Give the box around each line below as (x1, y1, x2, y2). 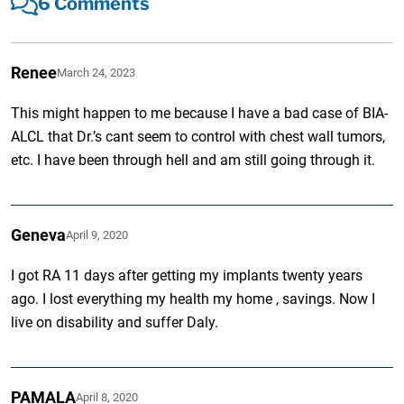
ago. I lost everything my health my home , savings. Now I (11, 289, 376, 308)
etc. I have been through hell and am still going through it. (11, 151, 376, 169)
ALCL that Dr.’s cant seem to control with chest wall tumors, (11, 127, 386, 145)
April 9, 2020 (66, 227, 129, 242)
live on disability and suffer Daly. (11, 313, 219, 331)
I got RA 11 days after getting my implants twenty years (11, 266, 363, 284)
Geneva (11, 225, 67, 244)
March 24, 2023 (57, 65, 136, 79)
